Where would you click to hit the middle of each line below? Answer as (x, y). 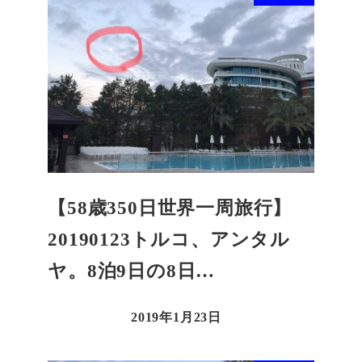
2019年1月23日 (176, 318)
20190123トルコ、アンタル (169, 240)
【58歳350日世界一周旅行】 (170, 208)
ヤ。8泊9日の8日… (132, 271)
